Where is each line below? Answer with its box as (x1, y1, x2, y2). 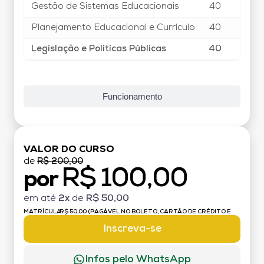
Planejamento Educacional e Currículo (31, 23, 195, 32)
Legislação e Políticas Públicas (31, 44, 166, 54)
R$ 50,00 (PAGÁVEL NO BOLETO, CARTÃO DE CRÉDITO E (60, 208, 232, 215)
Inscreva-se (103, 223, 161, 234)
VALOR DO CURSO (24, 144, 114, 154)
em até (24, 193, 58, 203)
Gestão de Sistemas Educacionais (31, 2, 179, 11)
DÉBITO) (60, 214, 85, 221)
